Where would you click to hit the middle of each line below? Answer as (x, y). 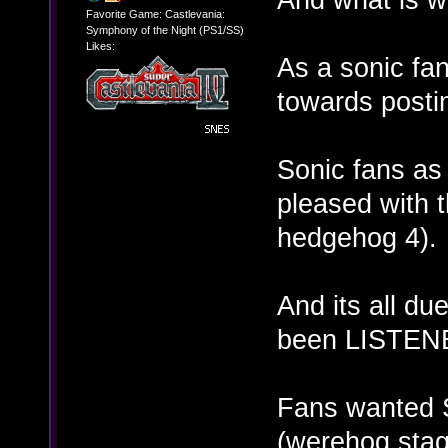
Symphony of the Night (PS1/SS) (164, 30)
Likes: (100, 46)
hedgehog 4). (357, 238)
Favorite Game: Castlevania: (155, 14)
